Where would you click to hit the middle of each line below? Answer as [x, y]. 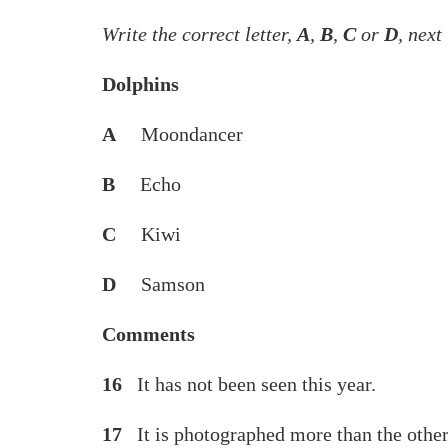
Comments [148, 334]
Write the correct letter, [199, 34]
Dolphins [140, 84]
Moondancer [179, 134]
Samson [163, 284]
